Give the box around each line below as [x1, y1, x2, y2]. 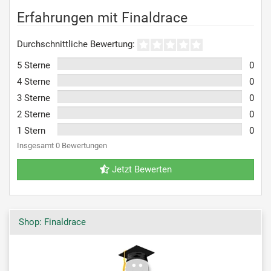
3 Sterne [17, 92, 50, 103]
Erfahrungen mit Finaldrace [17, 10, 188, 25]
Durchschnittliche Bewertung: [17, 39, 135, 50]
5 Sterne [17, 59, 50, 71]
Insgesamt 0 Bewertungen [17, 140, 107, 150]
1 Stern [17, 125, 45, 136]
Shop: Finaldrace [19, 216, 86, 227]
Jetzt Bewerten [109, 163, 172, 175]
